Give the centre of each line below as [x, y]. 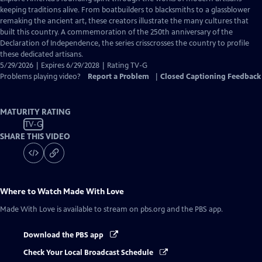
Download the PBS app [64, 235]
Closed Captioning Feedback [211, 77]
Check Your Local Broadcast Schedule [89, 253]
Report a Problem [118, 77]
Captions [86, 20]
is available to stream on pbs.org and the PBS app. [139, 209]
